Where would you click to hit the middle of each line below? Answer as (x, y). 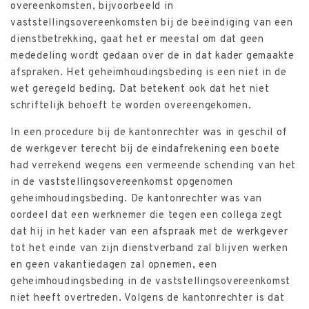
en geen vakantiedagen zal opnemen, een (114, 265)
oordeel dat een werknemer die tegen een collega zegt (147, 215)
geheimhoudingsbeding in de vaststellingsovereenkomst (150, 281)
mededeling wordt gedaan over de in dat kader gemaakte (152, 56)
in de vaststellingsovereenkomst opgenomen (122, 182)
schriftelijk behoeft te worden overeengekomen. (131, 106)
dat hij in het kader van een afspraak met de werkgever (149, 232)
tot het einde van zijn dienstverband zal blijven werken (149, 248)
